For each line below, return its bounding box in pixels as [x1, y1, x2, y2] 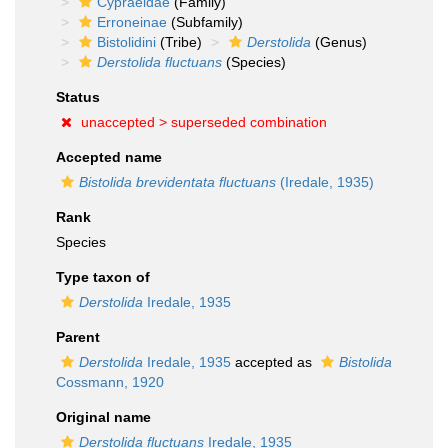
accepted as [231, 354, 316, 370]
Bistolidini [97, 34, 156, 50]
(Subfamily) [167, 14, 243, 30]
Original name [56, 409, 151, 425]
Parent [56, 329, 100, 345]
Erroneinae [97, 14, 167, 30]
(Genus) [311, 34, 367, 50]
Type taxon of [56, 269, 150, 285]
